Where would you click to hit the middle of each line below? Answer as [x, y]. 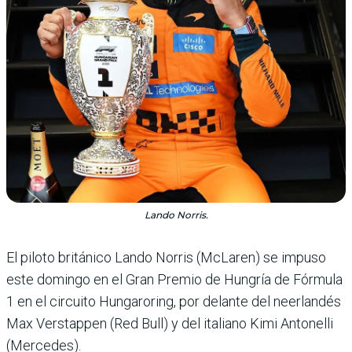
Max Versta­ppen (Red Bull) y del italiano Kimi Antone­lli [170, 324]
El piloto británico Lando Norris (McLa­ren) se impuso [166, 258]
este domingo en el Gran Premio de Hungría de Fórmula [174, 280]
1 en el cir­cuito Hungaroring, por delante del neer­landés [174, 302]
